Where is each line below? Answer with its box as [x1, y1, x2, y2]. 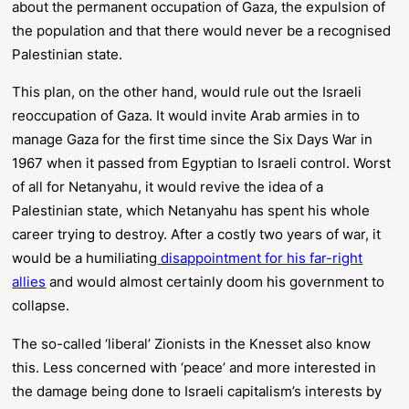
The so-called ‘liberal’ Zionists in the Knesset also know [12, 334, 372, 352]
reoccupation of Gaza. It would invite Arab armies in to [12, 107, 361, 125]
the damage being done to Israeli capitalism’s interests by [12, 382, 383, 400]
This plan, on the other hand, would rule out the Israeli [12, 83, 362, 101]
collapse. [12, 297, 74, 315]
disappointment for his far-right [157, 249, 363, 267]
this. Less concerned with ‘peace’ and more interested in [12, 358, 377, 376]
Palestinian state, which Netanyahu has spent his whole [12, 202, 371, 220]
